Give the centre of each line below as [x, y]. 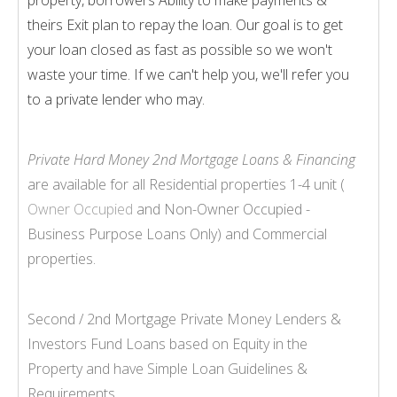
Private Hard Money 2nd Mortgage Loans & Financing [191, 159]
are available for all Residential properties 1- [165, 184]
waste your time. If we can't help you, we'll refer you [188, 74]
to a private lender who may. [116, 99]
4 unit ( [323, 184]
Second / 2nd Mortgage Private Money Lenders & [184, 319]
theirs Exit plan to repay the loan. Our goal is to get [185, 24]
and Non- [165, 209]
